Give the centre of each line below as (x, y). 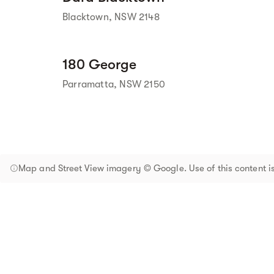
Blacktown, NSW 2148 (111, 17)
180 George (99, 65)
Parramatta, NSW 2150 (114, 84)
